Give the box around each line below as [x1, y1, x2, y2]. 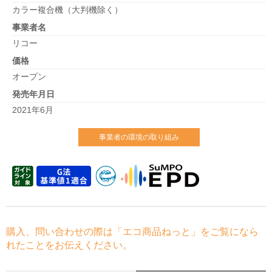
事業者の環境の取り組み [99, 133, 179, 141]
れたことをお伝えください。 [6, 240, 132, 250]
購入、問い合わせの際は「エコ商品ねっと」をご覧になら [6, 226, 259, 237]
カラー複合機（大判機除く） [12, 5, 123, 15]
